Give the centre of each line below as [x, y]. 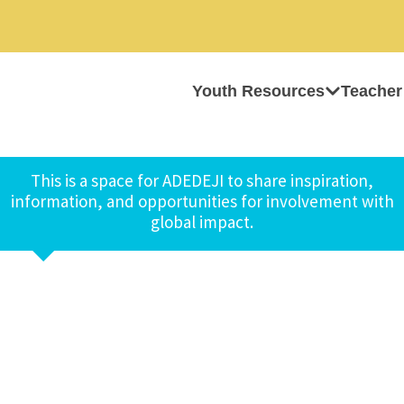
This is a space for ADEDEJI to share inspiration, [202, 180]
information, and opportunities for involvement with [202, 201]
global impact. [202, 222]
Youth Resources [258, 91]
